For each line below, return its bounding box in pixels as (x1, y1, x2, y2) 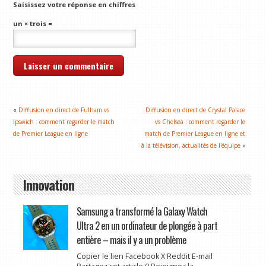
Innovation (23, 175, 74, 195)
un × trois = (13, 19, 53, 28)
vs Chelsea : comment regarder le (155, 118, 246, 126)
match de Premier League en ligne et (144, 129, 246, 138)
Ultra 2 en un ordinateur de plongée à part (76, 218, 217, 233)
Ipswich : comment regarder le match (13, 118, 115, 126)
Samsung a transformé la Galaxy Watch (76, 204, 207, 219)
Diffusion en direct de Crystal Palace (145, 106, 246, 115)
